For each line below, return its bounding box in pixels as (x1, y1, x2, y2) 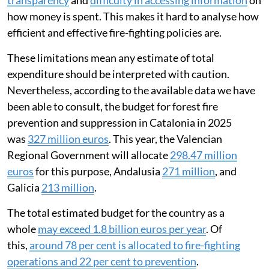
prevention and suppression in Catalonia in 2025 (7, 116, 232, 130)
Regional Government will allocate (7, 148, 170, 162)
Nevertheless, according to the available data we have (7, 83, 255, 97)
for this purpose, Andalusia (34, 165, 162, 178)
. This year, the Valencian (109, 132, 222, 146)
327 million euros (28, 132, 109, 146)
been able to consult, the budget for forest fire (7, 100, 218, 113)
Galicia (7, 181, 41, 195)
